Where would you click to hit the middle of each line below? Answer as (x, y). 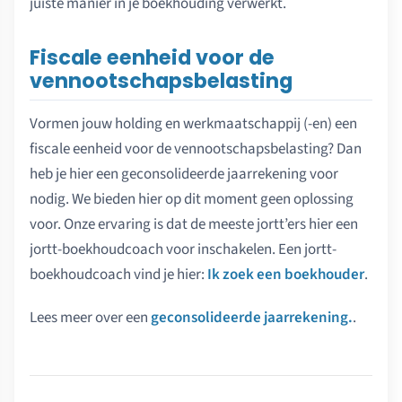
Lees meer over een (90, 317)
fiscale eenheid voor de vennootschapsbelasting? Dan (196, 149)
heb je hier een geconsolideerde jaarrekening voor (184, 174)
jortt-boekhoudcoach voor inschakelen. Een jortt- (183, 249)
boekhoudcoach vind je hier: (118, 274)
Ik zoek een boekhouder (286, 274)
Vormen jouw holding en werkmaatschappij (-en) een (193, 123)
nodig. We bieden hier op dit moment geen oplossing (192, 199)
